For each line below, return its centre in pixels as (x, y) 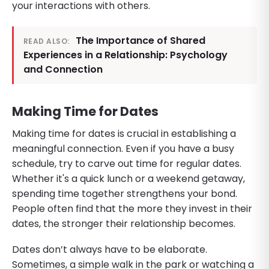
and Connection (63, 69)
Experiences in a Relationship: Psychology (125, 55)
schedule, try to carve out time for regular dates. (127, 163)
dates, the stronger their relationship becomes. (124, 223)
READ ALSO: (47, 41)
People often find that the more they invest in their (132, 208)
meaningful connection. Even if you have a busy (123, 148)
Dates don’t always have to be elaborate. (110, 249)
